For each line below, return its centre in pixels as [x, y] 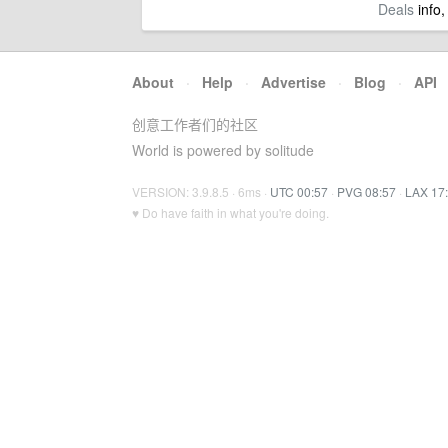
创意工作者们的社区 [195, 124]
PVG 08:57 [366, 191]
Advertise [293, 82]
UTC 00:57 [299, 191]
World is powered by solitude [223, 150]
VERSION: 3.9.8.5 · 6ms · [201, 191]
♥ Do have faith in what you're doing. [230, 212]
